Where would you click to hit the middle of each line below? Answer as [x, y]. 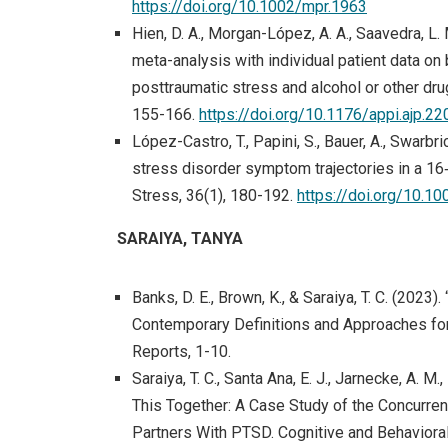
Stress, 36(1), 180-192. [214, 195]
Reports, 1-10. [181, 351]
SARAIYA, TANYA [180, 238]
